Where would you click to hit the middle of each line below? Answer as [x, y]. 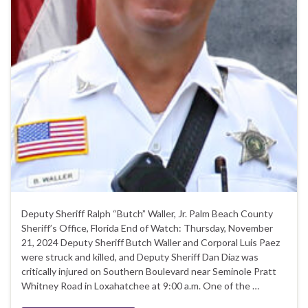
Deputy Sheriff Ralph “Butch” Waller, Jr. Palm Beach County [147, 214]
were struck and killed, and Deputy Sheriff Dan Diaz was [140, 257]
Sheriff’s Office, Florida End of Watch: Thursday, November [147, 228]
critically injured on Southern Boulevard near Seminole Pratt [149, 272]
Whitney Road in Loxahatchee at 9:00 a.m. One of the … [140, 286]
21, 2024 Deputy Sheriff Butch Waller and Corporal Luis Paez [151, 243]
